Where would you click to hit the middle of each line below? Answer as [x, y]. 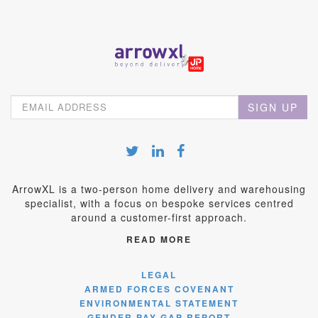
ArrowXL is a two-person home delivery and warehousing [159, 188]
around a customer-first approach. [159, 217]
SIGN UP [273, 107]
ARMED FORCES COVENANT [159, 289]
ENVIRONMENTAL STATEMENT [159, 303]
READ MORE [159, 239]
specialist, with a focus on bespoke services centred [159, 203]
